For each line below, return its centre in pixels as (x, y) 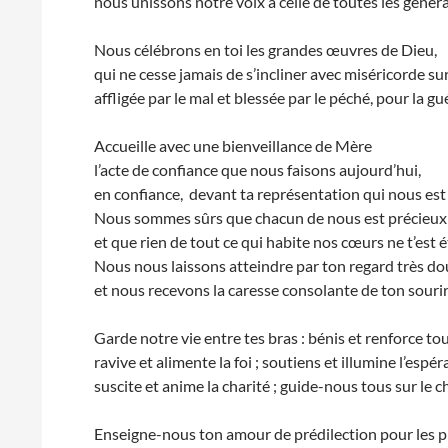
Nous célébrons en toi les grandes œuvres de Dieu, (266, 49)
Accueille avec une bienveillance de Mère (233, 145)
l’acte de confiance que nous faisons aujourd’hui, (258, 169)
